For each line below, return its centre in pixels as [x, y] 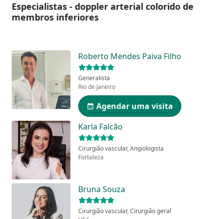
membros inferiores [55, 17]
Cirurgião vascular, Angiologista [121, 149]
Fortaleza [91, 157]
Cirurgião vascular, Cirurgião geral [125, 211]
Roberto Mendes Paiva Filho [130, 56]
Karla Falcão [100, 127]
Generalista [94, 78]
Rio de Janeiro [97, 87]
